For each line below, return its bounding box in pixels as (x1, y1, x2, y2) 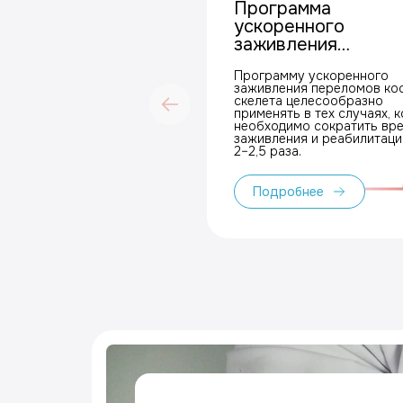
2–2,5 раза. (234, 143, 301, 159)
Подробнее (253, 184, 324, 200)
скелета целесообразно (234, 93, 383, 109)
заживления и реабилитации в (234, 130, 322, 147)
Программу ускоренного (234, 67, 389, 84)
